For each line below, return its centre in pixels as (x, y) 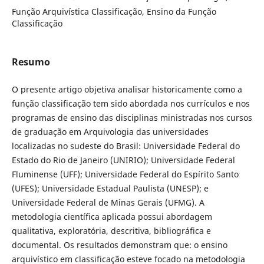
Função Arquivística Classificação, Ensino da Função (114, 11)
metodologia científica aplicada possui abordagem (112, 216)
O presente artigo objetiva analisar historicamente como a (127, 89)
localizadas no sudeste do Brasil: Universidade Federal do (126, 146)
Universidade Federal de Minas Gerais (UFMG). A (108, 202)
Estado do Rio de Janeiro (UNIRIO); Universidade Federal (123, 160)
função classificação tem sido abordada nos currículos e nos (131, 103)
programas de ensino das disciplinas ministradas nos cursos (132, 117)
